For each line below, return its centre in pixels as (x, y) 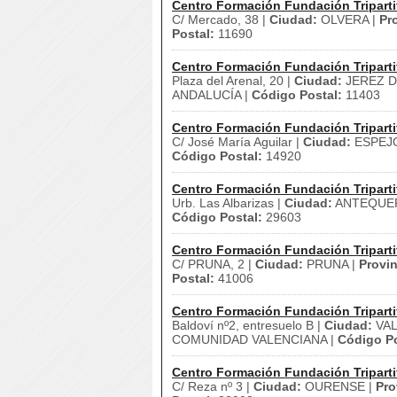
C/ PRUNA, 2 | (214, 264)
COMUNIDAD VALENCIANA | (255, 339)
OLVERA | (348, 19)
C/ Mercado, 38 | (221, 19)
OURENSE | (339, 386)
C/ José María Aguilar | (237, 142)
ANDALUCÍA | (212, 95)
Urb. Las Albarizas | (228, 203)
